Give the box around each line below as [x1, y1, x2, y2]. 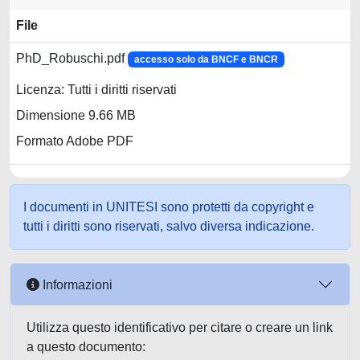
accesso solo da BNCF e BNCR [133, 54, 278, 65]
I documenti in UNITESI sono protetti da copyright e [23, 200, 314, 214]
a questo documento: [27, 340, 145, 354]
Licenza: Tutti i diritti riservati [16, 83, 177, 97]
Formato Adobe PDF [16, 134, 133, 149]
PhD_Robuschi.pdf [16, 51, 128, 65]
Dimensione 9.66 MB [16, 108, 136, 123]
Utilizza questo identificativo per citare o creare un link [27, 321, 333, 334]
